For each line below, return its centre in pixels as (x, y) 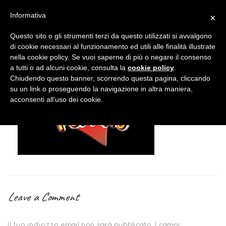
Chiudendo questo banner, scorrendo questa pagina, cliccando (110, 78)
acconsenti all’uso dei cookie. (56, 99)
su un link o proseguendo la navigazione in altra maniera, (101, 89)
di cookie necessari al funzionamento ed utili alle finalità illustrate (113, 46)
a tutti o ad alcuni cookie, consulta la (69, 68)
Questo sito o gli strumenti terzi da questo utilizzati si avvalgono (111, 36)
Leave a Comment (43, 197)
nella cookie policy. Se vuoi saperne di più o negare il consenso (111, 57)
